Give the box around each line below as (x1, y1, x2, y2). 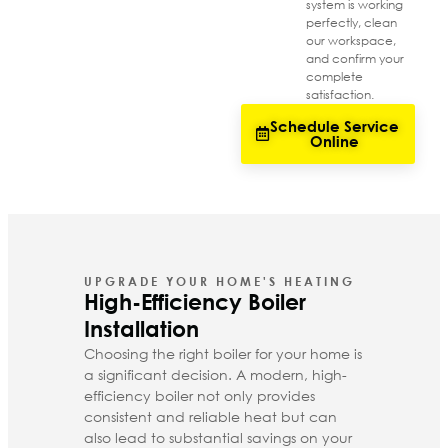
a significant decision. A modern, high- (84, 364, 347, 384)
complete (305, 67, 363, 85)
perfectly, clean (305, 13, 397, 31)
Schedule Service (269, 116, 399, 135)
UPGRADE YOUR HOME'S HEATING (84, 272, 355, 289)
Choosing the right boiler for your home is (84, 343, 362, 363)
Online (309, 131, 359, 150)
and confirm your (305, 49, 404, 67)
